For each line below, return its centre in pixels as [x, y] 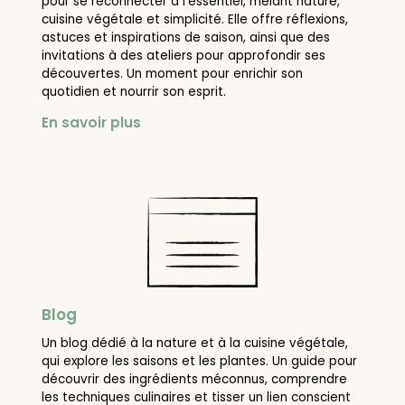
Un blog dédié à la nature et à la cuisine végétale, [195, 344]
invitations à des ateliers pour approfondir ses [184, 56]
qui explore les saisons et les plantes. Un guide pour [200, 362]
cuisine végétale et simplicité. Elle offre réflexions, [195, 20]
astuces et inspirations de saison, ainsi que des [186, 38]
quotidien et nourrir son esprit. [134, 92]
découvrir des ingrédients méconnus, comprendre [195, 380]
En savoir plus [92, 123]
